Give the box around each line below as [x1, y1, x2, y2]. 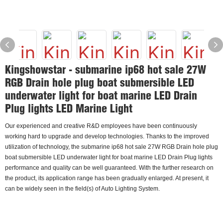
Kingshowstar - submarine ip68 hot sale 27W [5, 63, 206, 77]
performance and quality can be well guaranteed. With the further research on [5, 164, 214, 171]
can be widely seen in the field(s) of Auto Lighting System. [5, 185, 160, 192]
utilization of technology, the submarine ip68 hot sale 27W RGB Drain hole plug [5, 143, 218, 150]
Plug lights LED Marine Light [5, 102, 132, 115]
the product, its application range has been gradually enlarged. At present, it [5, 175, 209, 182]
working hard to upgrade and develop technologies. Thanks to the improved [5, 133, 209, 140]
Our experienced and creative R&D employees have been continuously [5, 122, 197, 129]
